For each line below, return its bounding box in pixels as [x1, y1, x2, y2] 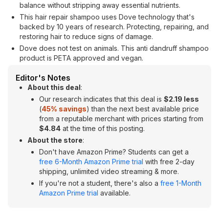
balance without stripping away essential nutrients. [20, 1, 180, 9]
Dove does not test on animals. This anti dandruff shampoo [20, 44, 209, 52]
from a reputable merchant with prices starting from [39, 114, 203, 123]
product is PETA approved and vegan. [20, 54, 143, 62]
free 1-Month [160, 179, 201, 187]
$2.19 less [164, 95, 199, 103]
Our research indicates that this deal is [39, 95, 164, 103]
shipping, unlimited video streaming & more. [39, 167, 179, 175]
